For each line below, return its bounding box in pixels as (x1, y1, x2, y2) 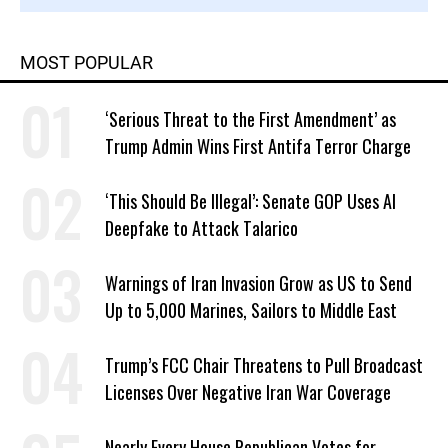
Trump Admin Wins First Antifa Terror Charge (105, 133, 411, 159)
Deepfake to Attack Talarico (105, 215, 298, 241)
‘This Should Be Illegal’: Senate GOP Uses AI (105, 188, 396, 214)
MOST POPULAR (20, 52, 153, 73)
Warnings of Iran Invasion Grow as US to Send (105, 270, 412, 296)
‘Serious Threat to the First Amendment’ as (105, 106, 396, 132)
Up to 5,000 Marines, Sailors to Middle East (105, 297, 397, 323)
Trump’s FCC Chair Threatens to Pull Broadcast (105, 352, 423, 378)
